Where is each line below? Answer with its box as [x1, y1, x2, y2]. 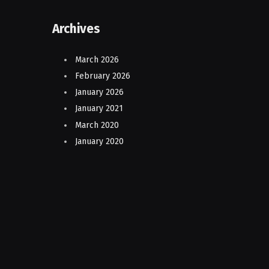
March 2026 [75, 54, 119, 65]
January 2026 [75, 87, 124, 98]
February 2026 [75, 71, 130, 82]
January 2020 [75, 136, 124, 147]
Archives [52, 20, 100, 37]
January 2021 [75, 103, 123, 114]
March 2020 [75, 119, 119, 130]
